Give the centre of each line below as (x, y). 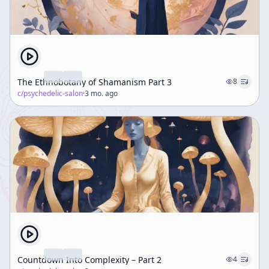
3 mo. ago (101, 93)
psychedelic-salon (53, 93)
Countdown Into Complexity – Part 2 (89, 259)
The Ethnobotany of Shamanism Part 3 (95, 82)
